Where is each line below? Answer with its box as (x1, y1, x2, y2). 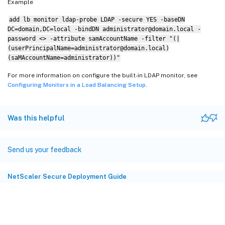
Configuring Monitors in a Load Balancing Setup (8, 81, 146, 88)
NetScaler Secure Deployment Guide (8, 172, 127, 180)
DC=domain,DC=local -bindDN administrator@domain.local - (8, 25, 201, 33)
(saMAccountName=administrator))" (8, 54, 120, 61)
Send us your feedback (8, 145, 82, 154)
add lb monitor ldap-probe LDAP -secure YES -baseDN (9, 16, 185, 23)
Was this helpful (8, 114, 65, 122)
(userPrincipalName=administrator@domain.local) (8, 44, 169, 52)
